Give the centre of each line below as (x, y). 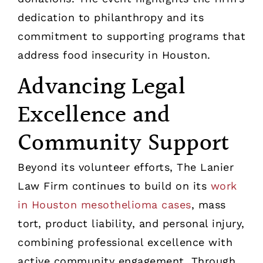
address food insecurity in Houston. (114, 55)
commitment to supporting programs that (131, 36)
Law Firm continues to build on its (112, 186)
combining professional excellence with (125, 242)
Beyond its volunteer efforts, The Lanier (126, 167)
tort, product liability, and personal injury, (131, 223)
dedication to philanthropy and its (111, 18)
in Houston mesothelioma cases (104, 204)
